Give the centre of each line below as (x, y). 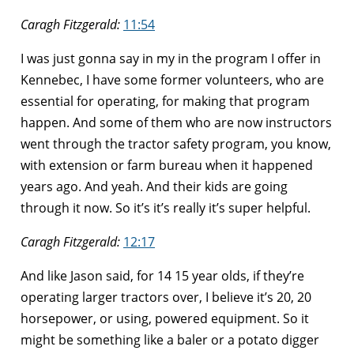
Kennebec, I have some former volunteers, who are (172, 79)
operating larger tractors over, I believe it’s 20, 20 (166, 297)
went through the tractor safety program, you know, (176, 143)
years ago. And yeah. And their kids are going (154, 186)
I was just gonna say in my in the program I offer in (171, 58)
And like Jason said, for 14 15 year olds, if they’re (162, 275)
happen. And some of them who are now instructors (176, 122)
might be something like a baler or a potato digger (170, 339)
